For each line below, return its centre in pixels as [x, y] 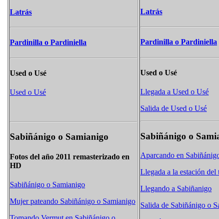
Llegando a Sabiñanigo [176, 188]
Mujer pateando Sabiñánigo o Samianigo [73, 201]
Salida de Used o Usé [174, 109]
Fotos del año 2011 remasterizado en [70, 157]
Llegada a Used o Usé [175, 92]
